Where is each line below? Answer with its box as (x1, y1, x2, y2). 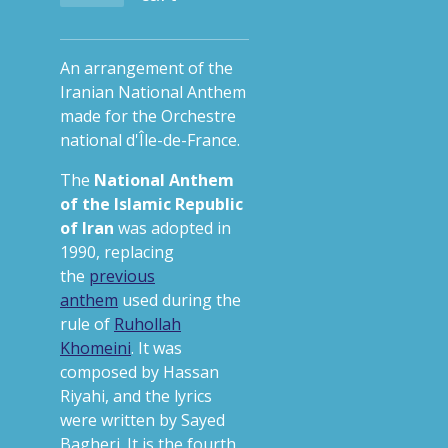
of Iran (60, 217, 114, 239)
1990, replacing (60, 241, 174, 263)
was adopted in (114, 217, 231, 239)
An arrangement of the (60, 57, 233, 79)
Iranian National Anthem (60, 81, 246, 103)
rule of (60, 313, 114, 335)
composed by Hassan (60, 361, 219, 383)
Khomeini (60, 337, 131, 359)
